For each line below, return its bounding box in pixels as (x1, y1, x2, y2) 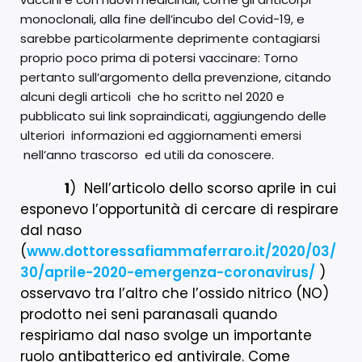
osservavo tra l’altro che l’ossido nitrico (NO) (20, 283, 329, 303)
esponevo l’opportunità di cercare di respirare (20, 199, 339, 219)
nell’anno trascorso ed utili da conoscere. (20, 145, 274, 163)
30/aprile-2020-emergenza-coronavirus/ (20, 262, 315, 282)
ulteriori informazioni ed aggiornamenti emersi (20, 126, 301, 144)
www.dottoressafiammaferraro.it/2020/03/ (27, 241, 336, 261)
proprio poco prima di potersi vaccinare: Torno (20, 48, 298, 66)
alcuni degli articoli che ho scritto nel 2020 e (20, 87, 284, 105)
